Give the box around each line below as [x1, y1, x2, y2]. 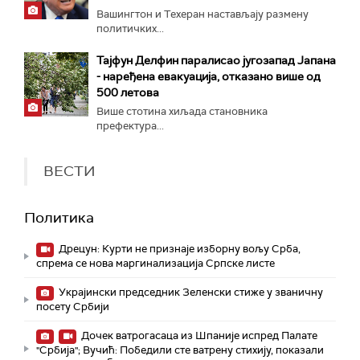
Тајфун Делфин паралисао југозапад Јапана [96, 53, 336, 67]
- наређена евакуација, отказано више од [96, 69, 321, 84]
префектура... [96, 119, 164, 133]
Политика [24, 208, 94, 227]
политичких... [96, 22, 164, 35]
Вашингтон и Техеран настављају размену [96, 7, 309, 21]
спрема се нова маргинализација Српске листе [36, 256, 275, 270]
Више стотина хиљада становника [96, 104, 268, 118]
